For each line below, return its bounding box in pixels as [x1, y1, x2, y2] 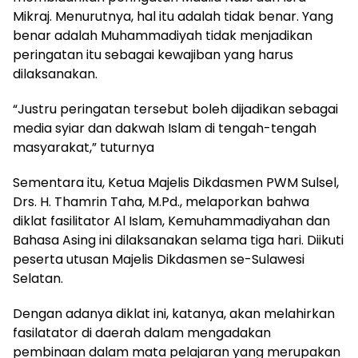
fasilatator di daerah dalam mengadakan [13, 324, 271, 343]
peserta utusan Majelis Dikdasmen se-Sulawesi [13, 250, 304, 269]
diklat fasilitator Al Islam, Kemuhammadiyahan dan [13, 212, 330, 231]
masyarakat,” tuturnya [13, 138, 154, 157]
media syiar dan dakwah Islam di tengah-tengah [13, 119, 316, 138]
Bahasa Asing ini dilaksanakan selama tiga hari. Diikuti [13, 231, 344, 250]
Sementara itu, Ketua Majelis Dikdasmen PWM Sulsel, [13, 173, 339, 193]
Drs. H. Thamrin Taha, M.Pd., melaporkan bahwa [13, 193, 309, 212]
